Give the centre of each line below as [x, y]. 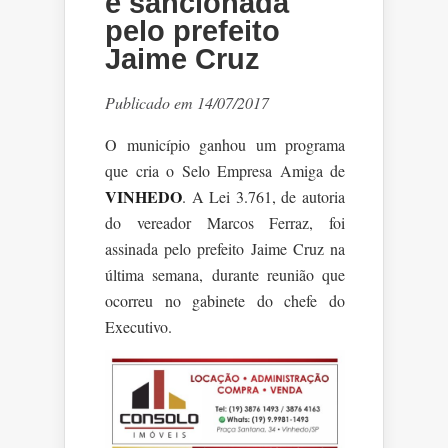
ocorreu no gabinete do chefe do [225, 300]
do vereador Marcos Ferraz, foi [225, 222]
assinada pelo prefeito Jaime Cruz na [225, 248]
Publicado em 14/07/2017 [187, 102]
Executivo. [138, 326]
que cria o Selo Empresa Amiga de [225, 170]
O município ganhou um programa [225, 144]
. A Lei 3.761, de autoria [263, 196]
